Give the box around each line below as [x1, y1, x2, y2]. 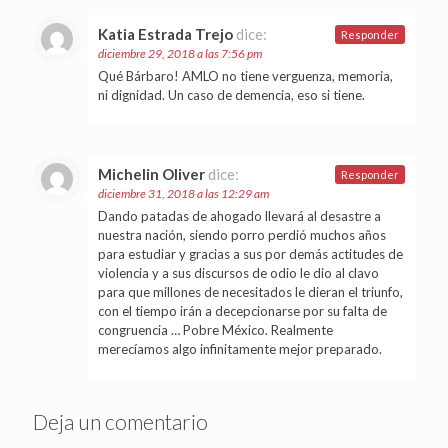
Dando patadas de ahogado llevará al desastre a [98, 207, 381, 224]
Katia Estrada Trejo [98, 24, 233, 43]
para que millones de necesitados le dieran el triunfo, [98, 283, 403, 300]
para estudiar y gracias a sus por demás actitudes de [98, 245, 403, 262]
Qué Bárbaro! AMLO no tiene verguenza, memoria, [98, 67, 393, 84]
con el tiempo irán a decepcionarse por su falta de [98, 302, 387, 319]
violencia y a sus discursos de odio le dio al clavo [98, 264, 379, 281]
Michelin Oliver [98, 164, 205, 183]
